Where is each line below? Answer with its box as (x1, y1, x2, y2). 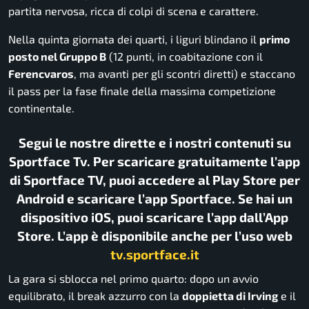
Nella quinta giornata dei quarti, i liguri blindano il (8, 32, 259, 46)
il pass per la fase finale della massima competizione (8, 83, 276, 97)
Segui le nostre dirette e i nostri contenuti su (18, 134, 291, 150)
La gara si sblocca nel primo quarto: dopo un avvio (8, 272, 259, 286)
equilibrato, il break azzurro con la (8, 289, 182, 303)
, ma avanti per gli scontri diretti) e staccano (74, 66, 295, 80)
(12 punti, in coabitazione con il (106, 49, 263, 63)
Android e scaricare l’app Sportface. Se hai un (17, 190, 292, 206)
